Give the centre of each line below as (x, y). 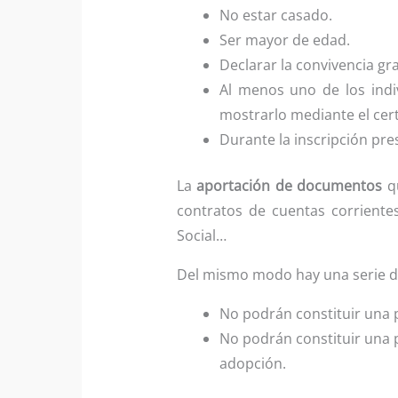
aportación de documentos (290, 185)
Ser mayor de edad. (284, 40)
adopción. (252, 363)
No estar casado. (275, 15)
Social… (201, 235)
